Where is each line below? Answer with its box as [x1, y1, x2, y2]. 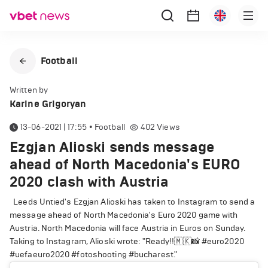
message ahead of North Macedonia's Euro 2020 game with [10, 210, 238, 220]
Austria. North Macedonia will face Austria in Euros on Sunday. [10, 223, 246, 233]
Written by [10, 85, 48, 95]
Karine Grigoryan [10, 98, 87, 109]
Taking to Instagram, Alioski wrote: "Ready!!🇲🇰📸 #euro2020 [10, 236, 244, 246]
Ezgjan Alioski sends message [10, 138, 214, 156]
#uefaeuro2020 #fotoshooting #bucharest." [10, 249, 178, 260]
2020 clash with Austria [10, 173, 169, 191]
